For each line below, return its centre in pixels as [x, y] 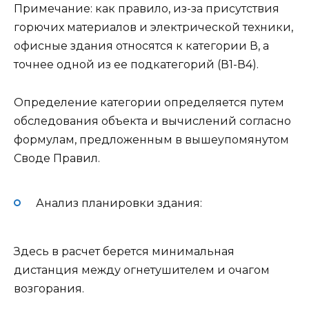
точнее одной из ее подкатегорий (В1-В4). [136, 65]
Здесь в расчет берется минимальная [124, 252]
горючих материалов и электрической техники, [153, 28]
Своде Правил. [57, 158]
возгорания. [49, 289]
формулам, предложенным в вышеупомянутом [151, 139]
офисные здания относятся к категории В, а [141, 46]
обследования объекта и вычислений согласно [152, 121]
